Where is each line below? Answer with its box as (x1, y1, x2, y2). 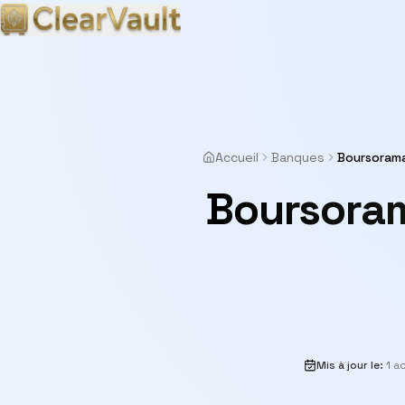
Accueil (215, 149, 259, 165)
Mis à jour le (316, 358, 380, 372)
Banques (271, 149, 325, 165)
